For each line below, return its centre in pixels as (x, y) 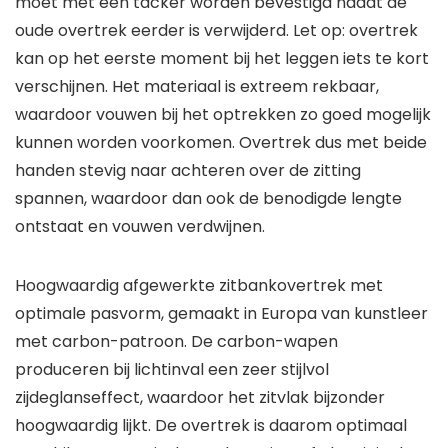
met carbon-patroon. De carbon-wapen (176, 341)
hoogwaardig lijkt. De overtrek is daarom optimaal (211, 425)
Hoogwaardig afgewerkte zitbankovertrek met (199, 285)
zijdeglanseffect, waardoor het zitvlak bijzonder (200, 397)
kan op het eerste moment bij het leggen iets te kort (222, 58)
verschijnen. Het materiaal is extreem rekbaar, (197, 86)
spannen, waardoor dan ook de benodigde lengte (208, 198)
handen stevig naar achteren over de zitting (188, 170)
